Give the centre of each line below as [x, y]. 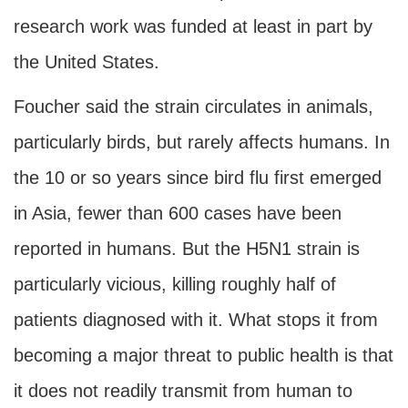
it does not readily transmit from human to [183, 391]
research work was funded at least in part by [193, 26]
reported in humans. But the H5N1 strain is [187, 249]
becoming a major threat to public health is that [204, 355]
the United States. [87, 62]
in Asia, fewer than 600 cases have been [178, 213]
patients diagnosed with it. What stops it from [196, 320]
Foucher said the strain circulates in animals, [194, 107]
